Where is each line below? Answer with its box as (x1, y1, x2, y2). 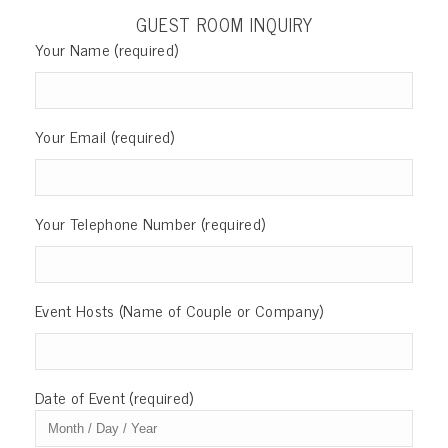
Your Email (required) (35, 122, 175, 149)
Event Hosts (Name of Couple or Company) (35, 296, 324, 323)
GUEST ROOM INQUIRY (135, 8, 313, 39)
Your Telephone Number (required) (35, 209, 266, 236)
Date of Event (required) (35, 383, 194, 410)
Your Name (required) (35, 35, 179, 62)
